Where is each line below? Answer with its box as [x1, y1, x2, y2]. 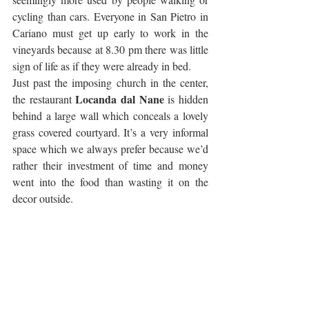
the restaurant [12, 92, 76, 107]
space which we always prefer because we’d [12, 141, 208, 157]
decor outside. [12, 191, 73, 206]
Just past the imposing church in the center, [12, 75, 208, 90]
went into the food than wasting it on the [12, 175, 208, 190]
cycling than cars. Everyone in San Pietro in [12, 9, 208, 24]
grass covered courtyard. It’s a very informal [12, 125, 208, 140]
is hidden [163, 92, 209, 107]
